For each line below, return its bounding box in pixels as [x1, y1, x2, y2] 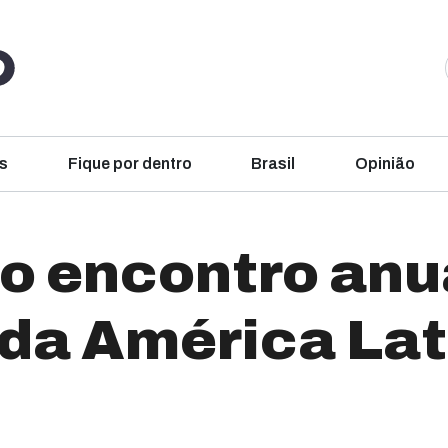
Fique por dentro [67, 155, 192, 172]
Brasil [251, 155, 296, 172]
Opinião [354, 155, 415, 172]
